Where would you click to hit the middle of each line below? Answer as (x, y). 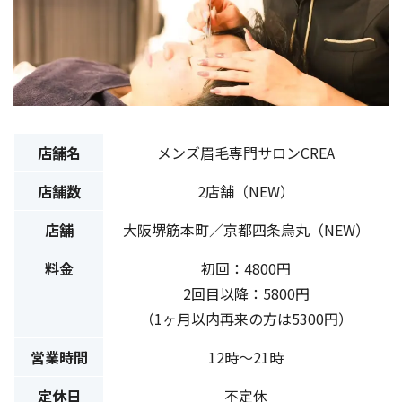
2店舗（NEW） (246, 192)
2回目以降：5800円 (246, 294)
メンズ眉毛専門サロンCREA (246, 153)
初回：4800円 (246, 269)
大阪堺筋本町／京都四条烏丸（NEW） (246, 230)
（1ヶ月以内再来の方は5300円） (246, 319)
